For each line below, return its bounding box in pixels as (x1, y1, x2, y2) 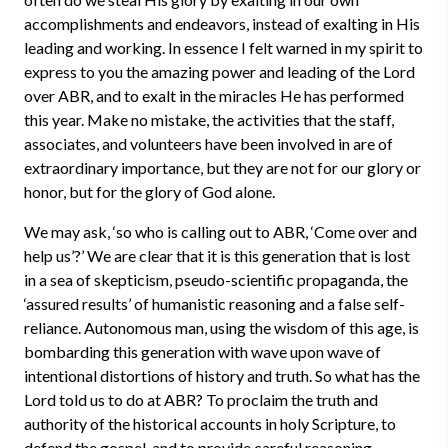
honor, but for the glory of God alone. (24, 182, 275, 201)
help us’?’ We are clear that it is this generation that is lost (24, 246, 410, 265)
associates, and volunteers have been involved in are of (24, 134, 393, 153)
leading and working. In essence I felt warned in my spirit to (24, 38, 423, 57)
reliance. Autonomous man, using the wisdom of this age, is (24, 318, 419, 337)
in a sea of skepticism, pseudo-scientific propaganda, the (24, 270, 408, 289)
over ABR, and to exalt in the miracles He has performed (24, 86, 404, 105)
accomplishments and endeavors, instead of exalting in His (24, 14, 420, 33)
